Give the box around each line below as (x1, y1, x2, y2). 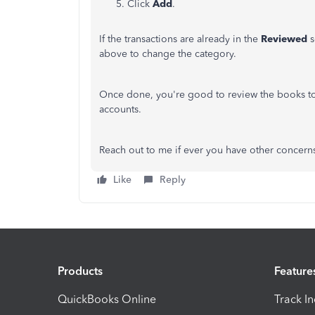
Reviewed (261, 33, 310, 45)
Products (58, 264, 103, 278)
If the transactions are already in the (99, 33, 261, 45)
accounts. (99, 103, 141, 115)
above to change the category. (99, 48, 236, 60)
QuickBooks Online (58, 292, 156, 306)
